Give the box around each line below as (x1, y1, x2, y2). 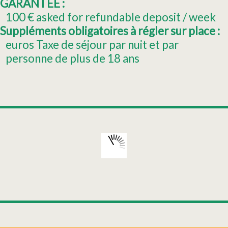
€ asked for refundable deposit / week (27, 10, 216, 24)
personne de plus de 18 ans (6, 51, 140, 66)
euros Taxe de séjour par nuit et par (6, 38, 179, 52)
